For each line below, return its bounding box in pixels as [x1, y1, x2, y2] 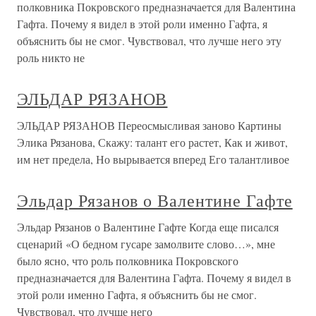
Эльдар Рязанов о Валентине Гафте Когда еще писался [17, 219, 279, 234]
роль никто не [17, 50, 85, 65]
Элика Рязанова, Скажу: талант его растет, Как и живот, [17, 135, 288, 150]
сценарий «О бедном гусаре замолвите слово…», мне [17, 236, 275, 251]
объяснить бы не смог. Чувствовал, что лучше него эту [17, 33, 281, 48]
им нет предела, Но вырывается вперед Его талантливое [17, 152, 289, 166]
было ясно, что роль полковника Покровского [17, 253, 238, 268]
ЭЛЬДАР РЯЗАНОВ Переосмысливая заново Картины [17, 118, 281, 133]
